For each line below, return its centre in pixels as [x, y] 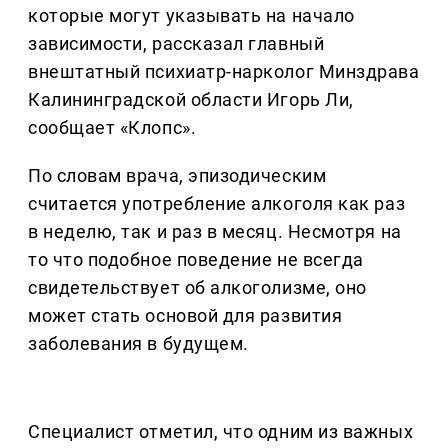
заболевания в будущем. [138, 344]
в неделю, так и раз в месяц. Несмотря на [215, 232]
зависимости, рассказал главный [176, 44]
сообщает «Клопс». [112, 128]
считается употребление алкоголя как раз [217, 204]
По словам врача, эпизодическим [177, 176]
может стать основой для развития [185, 316]
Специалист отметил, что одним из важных [221, 432]
